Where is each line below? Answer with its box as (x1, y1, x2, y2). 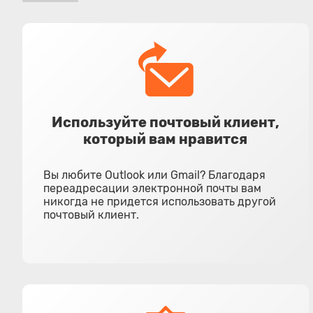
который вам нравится (83, 131, 248, 147)
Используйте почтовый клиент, (51, 114, 279, 131)
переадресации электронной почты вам (43, 182, 261, 195)
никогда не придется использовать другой (43, 195, 276, 208)
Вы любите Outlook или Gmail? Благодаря (43, 168, 265, 182)
